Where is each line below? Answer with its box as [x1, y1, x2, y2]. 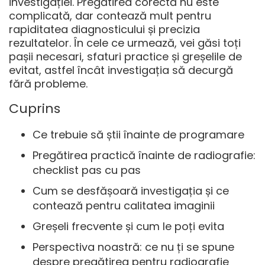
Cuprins [9, 99, 60, 118]
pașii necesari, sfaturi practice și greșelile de [9, 49, 242, 64]
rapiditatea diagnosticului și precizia [9, 22, 200, 37]
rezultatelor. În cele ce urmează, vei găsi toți [9, 35, 241, 51]
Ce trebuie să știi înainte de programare [33, 127, 244, 143]
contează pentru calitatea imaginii [33, 198, 215, 214]
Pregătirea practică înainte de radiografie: [33, 148, 256, 163]
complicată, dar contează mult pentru [9, 8, 211, 24]
